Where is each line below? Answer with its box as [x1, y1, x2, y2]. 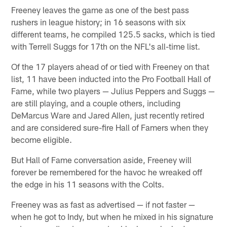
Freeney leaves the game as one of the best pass [11, 5, 190, 15]
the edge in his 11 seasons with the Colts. [11, 179, 165, 190]
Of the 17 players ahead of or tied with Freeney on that [11, 61, 210, 72]
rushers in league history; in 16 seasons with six [11, 17, 186, 27]
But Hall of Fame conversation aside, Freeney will [11, 155, 192, 165]
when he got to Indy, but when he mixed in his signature [11, 211, 214, 222]
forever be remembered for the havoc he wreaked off [11, 167, 203, 177]
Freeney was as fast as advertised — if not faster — [11, 199, 196, 210]
